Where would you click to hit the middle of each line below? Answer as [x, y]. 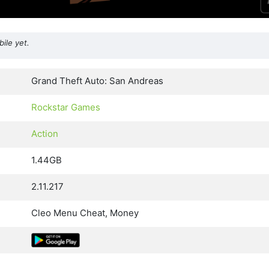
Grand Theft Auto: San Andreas [97, 81]
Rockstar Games [66, 107]
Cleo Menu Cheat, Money [85, 213]
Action [45, 134]
